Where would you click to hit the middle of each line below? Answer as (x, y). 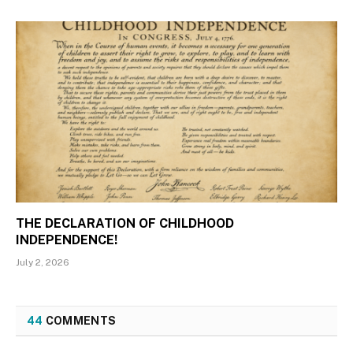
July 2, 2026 (43, 262)
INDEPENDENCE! (67, 240)
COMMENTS (80, 320)
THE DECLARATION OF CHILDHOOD (125, 223)
